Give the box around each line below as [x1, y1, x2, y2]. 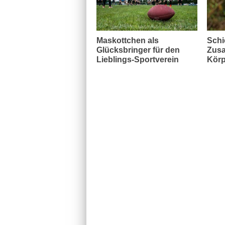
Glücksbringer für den [96, 46, 180, 54]
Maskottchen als [96, 36, 159, 45]
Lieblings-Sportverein [96, 55, 179, 64]
